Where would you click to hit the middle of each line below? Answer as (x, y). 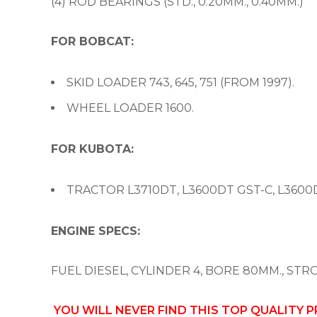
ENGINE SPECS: (96, 231)
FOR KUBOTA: (92, 149)
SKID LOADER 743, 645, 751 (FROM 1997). (180, 82)
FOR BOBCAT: (92, 41)
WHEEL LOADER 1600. (130, 108)
